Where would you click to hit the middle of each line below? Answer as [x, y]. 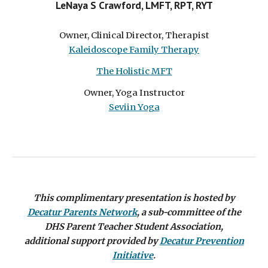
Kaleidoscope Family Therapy [134, 50]
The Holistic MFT [134, 71]
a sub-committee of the [191, 212]
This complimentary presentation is [113, 198]
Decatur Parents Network [82, 212]
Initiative [133, 255]
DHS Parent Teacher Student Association [133, 227]
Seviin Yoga [134, 107]
